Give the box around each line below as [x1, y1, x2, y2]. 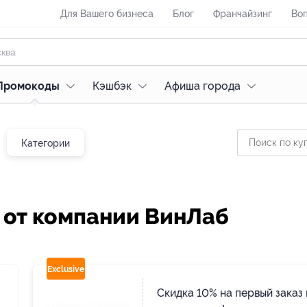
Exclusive [47, 265, 84, 274]
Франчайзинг [213, 8, 272, 19]
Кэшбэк [93, 79, 132, 93]
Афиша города [164, 79, 241, 93]
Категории [21, 138, 70, 149]
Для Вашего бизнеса [60, 8, 153, 19]
